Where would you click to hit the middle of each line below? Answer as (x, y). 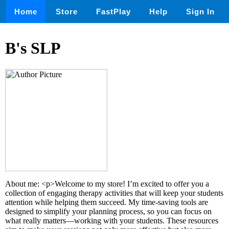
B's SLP (33, 48)
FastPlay (113, 12)
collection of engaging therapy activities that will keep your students (114, 193)
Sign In (200, 12)
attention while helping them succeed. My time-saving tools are (107, 202)
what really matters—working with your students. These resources (112, 220)
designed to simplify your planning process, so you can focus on (108, 211)
